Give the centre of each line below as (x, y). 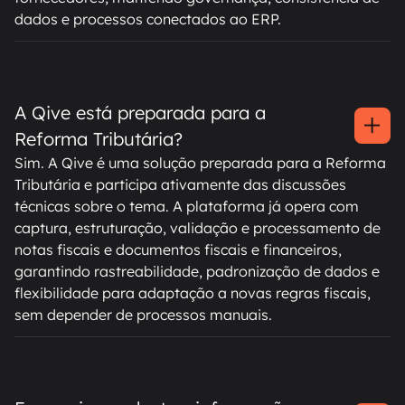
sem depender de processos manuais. (143, 315)
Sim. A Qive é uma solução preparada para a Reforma (200, 163)
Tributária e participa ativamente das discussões (180, 185)
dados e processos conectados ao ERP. (148, 19)
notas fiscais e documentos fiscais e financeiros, (178, 250)
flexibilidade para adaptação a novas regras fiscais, (193, 293)
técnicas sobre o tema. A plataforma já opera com (187, 207)
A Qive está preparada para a (140, 113)
